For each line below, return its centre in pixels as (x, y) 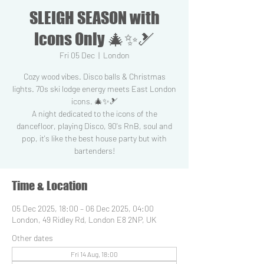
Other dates (32, 238)
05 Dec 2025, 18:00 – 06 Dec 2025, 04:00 (83, 208)
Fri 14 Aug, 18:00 (94, 254)
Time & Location (49, 186)
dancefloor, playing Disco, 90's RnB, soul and (94, 126)
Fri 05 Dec (77, 55)
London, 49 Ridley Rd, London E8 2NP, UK (84, 220)
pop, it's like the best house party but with (94, 138)
